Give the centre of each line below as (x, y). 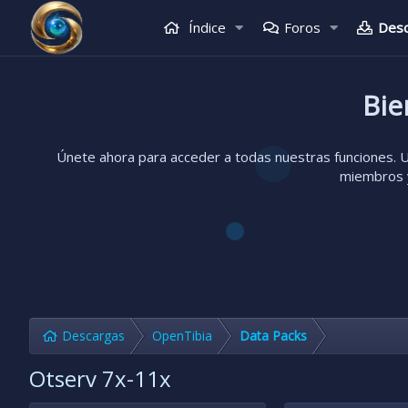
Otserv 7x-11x (100, 379)
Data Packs (273, 336)
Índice (205, 27)
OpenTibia (182, 336)
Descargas (93, 336)
